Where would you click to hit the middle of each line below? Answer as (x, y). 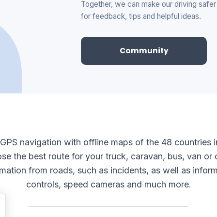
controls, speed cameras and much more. (108, 184)
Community (144, 51)
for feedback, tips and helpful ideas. (141, 16)
